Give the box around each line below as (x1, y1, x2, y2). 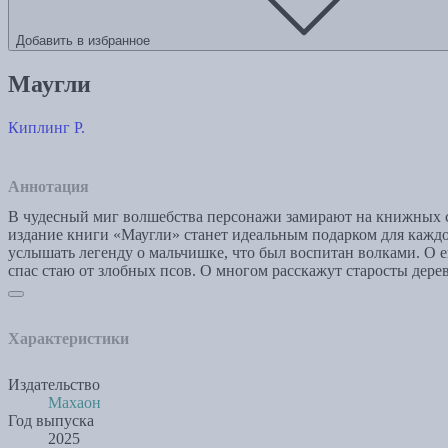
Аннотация (8, 177, 89, 195)
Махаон (48, 393, 101, 411)
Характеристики (8, 329, 129, 347)
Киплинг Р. (8, 118, 85, 136)
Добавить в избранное (16, 33, 150, 49)
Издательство (8, 375, 100, 393)
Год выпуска (8, 411, 94, 429)
